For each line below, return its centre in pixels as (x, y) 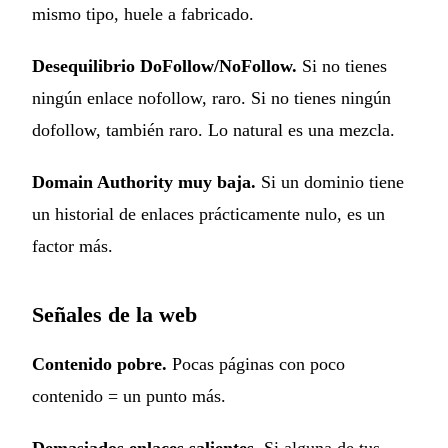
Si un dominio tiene (330, 181)
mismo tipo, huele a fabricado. (143, 13)
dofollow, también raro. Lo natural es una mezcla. (213, 129)
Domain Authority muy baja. (144, 181)
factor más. (72, 245)
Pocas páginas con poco (256, 363)
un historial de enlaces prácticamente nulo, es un (208, 213)
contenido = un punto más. (129, 395)
